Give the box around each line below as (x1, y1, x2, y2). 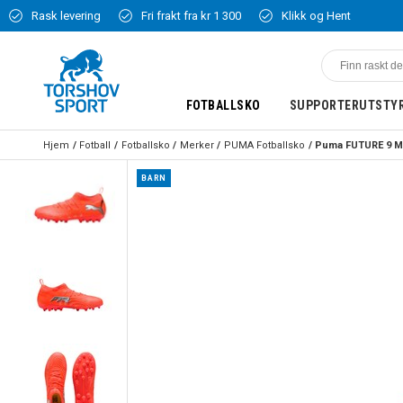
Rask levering (31, 9, 101, 22)
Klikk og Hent (282, 9, 351, 22)
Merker (179, 139, 214, 151)
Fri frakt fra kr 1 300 (141, 9, 241, 22)
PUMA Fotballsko (224, 139, 305, 151)
